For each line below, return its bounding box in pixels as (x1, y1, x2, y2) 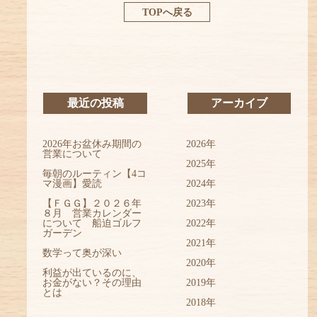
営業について (42, 149, 103, 160)
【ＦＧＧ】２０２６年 (42, 198, 142, 209)
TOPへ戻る (142, 6, 192, 18)
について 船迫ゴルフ (42, 218, 142, 229)
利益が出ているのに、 (42, 267, 142, 279)
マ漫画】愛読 (42, 178, 103, 190)
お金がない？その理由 (42, 277, 142, 289)
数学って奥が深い (42, 248, 122, 259)
